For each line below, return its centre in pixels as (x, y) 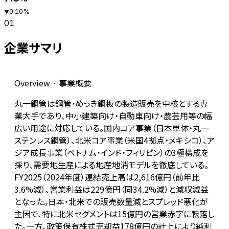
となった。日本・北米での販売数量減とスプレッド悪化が (111, 202)
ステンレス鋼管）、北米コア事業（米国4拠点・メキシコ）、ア (114, 140)
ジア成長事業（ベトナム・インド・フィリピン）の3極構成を (111, 153)
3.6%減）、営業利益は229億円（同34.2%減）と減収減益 (111, 189)
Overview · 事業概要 (53, 83)
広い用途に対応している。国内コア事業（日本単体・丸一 (112, 128)
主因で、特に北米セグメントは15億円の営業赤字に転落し (114, 214)
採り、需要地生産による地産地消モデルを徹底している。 (111, 165)
